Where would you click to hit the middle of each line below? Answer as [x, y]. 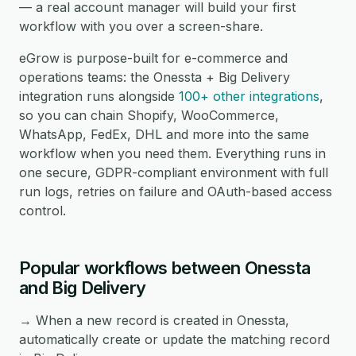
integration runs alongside [99, 96]
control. [43, 211]
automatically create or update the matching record [174, 339]
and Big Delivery [83, 288]
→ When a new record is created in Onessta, [154, 320]
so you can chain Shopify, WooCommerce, [149, 115]
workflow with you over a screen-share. [141, 26]
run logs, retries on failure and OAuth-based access [176, 192]
